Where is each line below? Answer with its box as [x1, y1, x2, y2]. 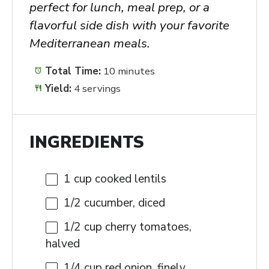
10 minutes [103, 64, 156, 78]
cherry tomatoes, [102, 219, 192, 235]
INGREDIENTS [29, 131, 144, 154]
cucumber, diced [81, 195, 165, 211]
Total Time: [42, 64, 101, 78]
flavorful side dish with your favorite [29, 16, 229, 34]
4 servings [74, 82, 121, 96]
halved [46, 235, 80, 252]
